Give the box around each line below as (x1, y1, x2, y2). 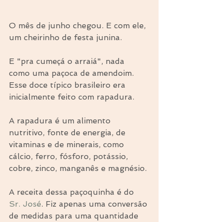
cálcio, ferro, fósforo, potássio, (9, 152, 130, 162)
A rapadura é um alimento (9, 116, 113, 126)
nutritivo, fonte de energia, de (9, 128, 128, 138)
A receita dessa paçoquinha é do (9, 187, 136, 197)
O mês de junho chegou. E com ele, (9, 21, 148, 31)
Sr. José (9, 199, 41, 209)
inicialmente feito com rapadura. (9, 92, 134, 102)
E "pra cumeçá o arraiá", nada (9, 56, 127, 66)
